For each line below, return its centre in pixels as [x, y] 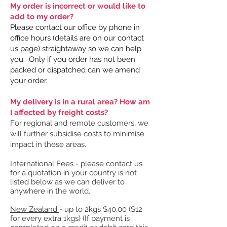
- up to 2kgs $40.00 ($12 [101, 209]
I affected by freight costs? [59, 112]
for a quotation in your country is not [73, 173]
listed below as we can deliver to [67, 182]
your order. [31, 80]
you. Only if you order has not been [73, 59]
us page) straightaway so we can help [76, 48]
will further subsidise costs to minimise [77, 134]
